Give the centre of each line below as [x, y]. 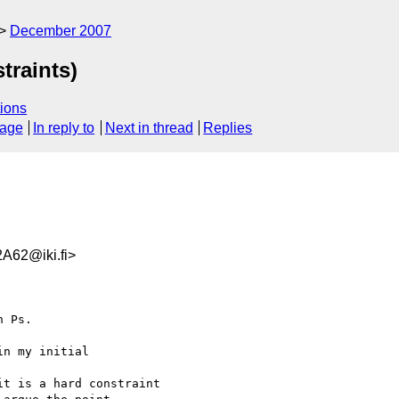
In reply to [64, 128]
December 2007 [61, 31]
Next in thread [149, 128]
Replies [228, 128]
